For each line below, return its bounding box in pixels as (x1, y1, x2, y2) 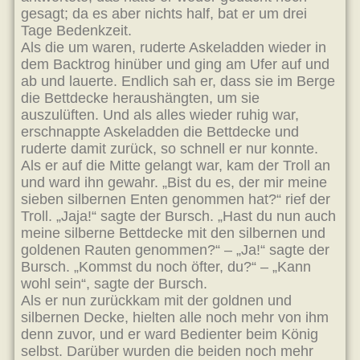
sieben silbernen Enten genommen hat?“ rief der (21, 191, 330, 207)
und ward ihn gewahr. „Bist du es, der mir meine (21, 174, 327, 190)
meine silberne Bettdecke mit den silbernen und (21, 225, 325, 241)
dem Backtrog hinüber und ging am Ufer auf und (21, 56, 329, 72)
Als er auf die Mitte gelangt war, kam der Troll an (21, 157, 330, 174)
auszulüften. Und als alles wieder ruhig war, (21, 107, 299, 123)
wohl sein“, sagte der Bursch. (21, 276, 207, 292)
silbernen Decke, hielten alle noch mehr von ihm (21, 309, 329, 325)
